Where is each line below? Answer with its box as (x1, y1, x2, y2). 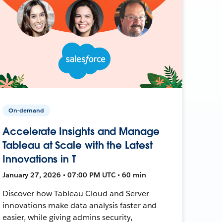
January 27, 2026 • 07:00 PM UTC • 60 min (2, 170, 147, 179)
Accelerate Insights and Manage (2, 124, 160, 138)
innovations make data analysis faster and (2, 200, 157, 211)
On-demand (8, 106, 45, 114)
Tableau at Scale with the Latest (2, 138, 153, 152)
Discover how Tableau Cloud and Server (2, 188, 149, 199)
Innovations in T (2, 152, 76, 166)
